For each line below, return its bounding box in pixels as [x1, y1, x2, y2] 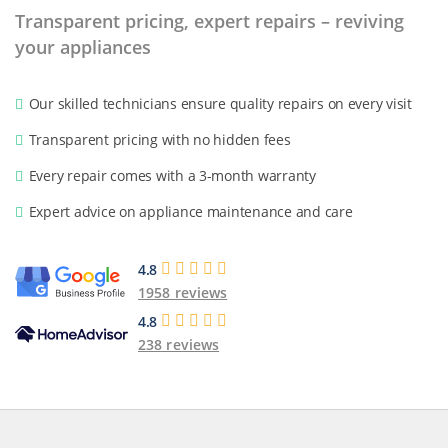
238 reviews [138, 335, 220, 354]
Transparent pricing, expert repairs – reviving [15, 9, 404, 33]
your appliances [15, 35, 151, 59]
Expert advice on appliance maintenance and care [28, 202, 353, 221]
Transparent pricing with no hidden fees [28, 130, 291, 149]
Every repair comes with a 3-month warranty [28, 166, 316, 185]
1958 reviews [138, 283, 228, 302]
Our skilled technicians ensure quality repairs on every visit [28, 94, 412, 113]
